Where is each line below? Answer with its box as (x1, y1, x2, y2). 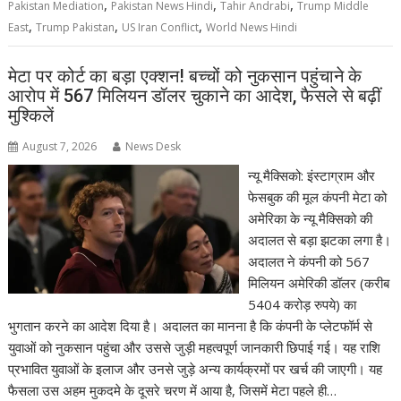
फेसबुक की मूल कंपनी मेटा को (247, 188, 387, 206)
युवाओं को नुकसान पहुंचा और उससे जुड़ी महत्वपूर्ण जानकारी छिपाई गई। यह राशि (8, 338, 381, 356)
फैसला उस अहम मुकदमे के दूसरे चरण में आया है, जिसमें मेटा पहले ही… (8, 381, 337, 399)
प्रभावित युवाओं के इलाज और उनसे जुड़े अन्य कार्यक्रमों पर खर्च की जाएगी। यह (8, 360, 383, 378)
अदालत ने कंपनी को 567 (247, 252, 370, 270)
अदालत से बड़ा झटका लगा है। (247, 231, 391, 249)
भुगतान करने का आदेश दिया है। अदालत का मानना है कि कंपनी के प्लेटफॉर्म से (8, 317, 373, 335)
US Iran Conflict (122, 19, 200, 35)
